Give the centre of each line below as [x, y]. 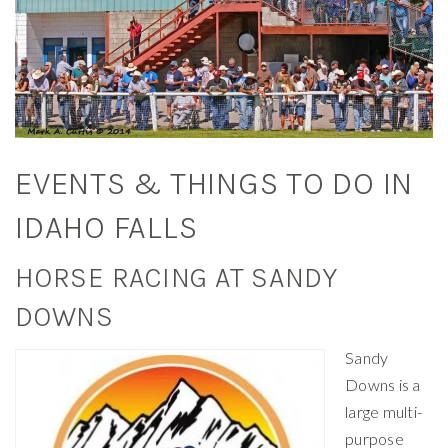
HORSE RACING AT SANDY [176, 277]
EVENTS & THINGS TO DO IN [214, 183]
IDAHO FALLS [106, 227]
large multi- [383, 411]
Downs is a [383, 384]
